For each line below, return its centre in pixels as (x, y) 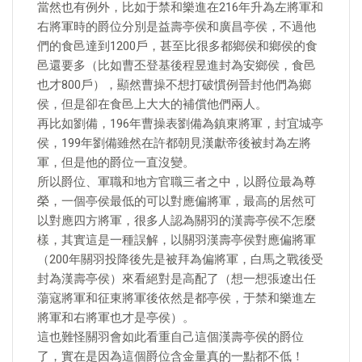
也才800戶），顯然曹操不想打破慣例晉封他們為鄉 (174, 85)
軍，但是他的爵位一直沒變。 (116, 162)
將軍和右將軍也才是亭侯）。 (116, 318)
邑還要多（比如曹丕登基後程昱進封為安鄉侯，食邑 (177, 65)
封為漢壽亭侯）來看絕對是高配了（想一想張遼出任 (177, 279)
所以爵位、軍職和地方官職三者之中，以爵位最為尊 (177, 182)
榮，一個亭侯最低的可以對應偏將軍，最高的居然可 (177, 201)
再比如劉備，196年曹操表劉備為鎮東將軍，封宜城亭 (180, 124)
